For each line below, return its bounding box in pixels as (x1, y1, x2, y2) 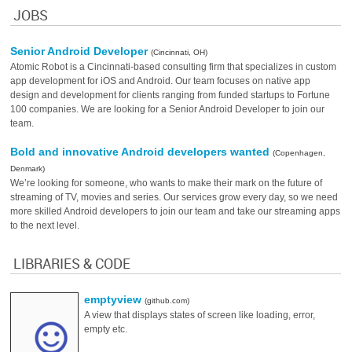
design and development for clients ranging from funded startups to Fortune (10, 90, 331, 101)
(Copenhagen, (273, 148, 326, 157)
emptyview (84, 293, 145, 306)
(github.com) (145, 296, 190, 305)
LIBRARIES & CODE (13, 254, 131, 273)
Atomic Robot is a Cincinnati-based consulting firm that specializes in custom (10, 61, 337, 72)
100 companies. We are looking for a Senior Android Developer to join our (10, 104, 325, 115)
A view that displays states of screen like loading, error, (84, 310, 316, 321)
